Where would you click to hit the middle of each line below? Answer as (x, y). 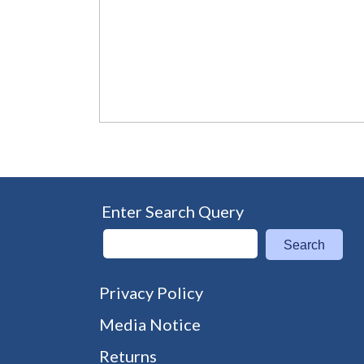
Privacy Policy (151, 292)
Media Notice (150, 324)
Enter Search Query (173, 211)
